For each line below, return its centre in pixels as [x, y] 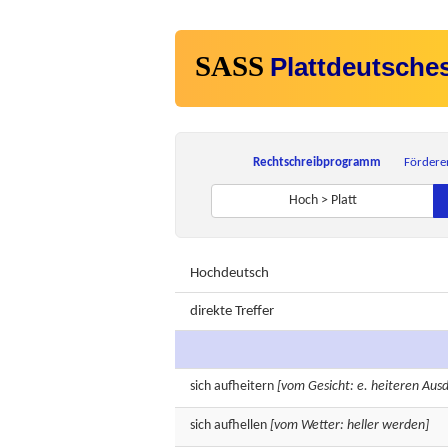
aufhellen [240, 425]
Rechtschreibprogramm [316, 162]
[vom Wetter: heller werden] [349, 425]
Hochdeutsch [229, 273]
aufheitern [244, 386]
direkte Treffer [232, 311]
